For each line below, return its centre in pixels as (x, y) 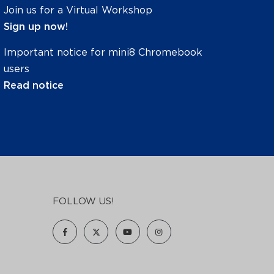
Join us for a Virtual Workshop (78, 10)
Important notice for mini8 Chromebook (103, 52)
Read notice (34, 85)
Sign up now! (36, 27)
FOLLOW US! (83, 201)
